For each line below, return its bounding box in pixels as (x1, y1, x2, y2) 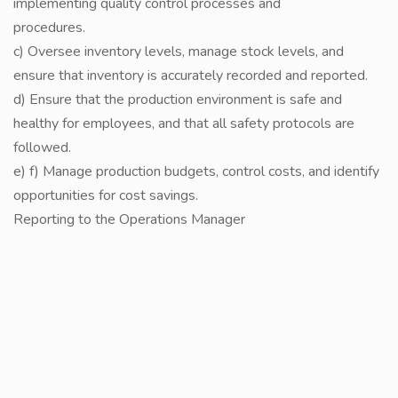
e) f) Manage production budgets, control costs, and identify (13, 162, 379, 181)
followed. (13, 138, 71, 157)
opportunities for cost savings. (13, 186, 198, 205)
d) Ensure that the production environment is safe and (13, 90, 342, 109)
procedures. (13, 18, 85, 37)
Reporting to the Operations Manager (13, 210, 245, 229)
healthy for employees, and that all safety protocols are (13, 114, 354, 133)
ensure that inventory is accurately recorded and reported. (13, 66, 368, 85)
